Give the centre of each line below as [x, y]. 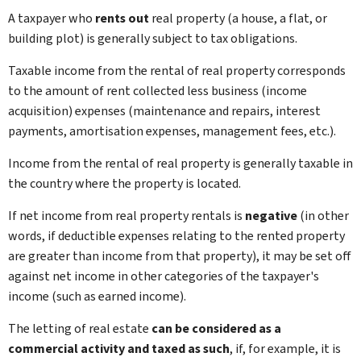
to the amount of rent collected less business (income [158, 91]
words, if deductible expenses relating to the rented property [176, 236]
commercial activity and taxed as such [119, 349]
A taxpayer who [52, 18]
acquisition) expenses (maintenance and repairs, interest [164, 111]
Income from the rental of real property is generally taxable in [180, 163]
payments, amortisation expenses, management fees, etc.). [172, 131]
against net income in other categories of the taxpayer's [164, 276]
